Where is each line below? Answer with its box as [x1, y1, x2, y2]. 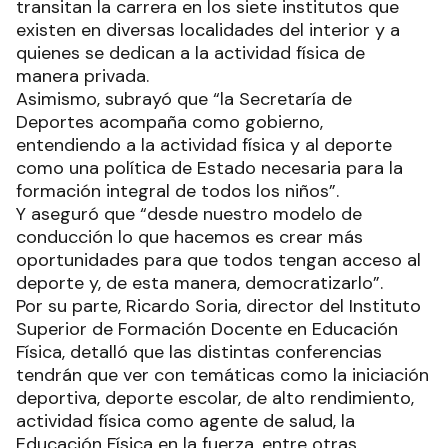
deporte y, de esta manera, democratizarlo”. [16, 271, 383, 296]
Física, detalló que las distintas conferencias [16, 340, 382, 365]
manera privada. [16, 64, 154, 89]
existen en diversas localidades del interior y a [16, 18, 400, 43]
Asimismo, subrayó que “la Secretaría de [16, 87, 352, 112]
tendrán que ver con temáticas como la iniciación [16, 363, 429, 388]
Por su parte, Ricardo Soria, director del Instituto [16, 294, 421, 319]
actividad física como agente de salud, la [16, 409, 355, 434]
